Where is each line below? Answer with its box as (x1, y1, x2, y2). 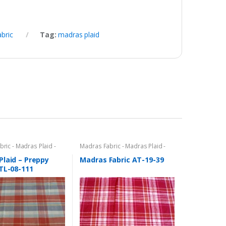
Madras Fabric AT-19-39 (80, 155, 164, 165)
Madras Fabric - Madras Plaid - (80, 141, 166, 150)
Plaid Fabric (80, 147, 112, 156)
